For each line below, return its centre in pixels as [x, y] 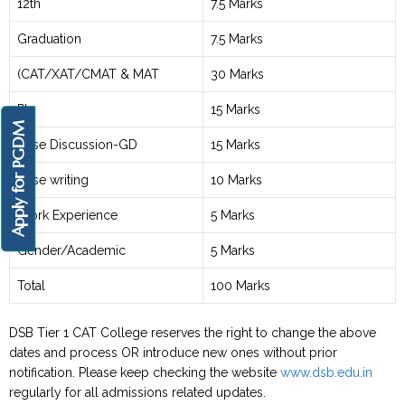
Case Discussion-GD [77, 145]
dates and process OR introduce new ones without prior [173, 353]
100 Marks [240, 286]
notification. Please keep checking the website [145, 372]
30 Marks [237, 74]
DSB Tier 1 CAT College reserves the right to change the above [193, 333]
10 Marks [236, 180]
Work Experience [67, 215]
